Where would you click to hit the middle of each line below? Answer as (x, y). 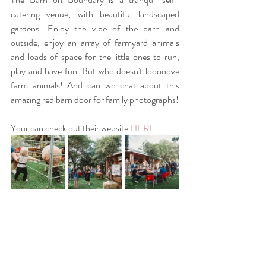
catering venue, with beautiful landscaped (95, 14)
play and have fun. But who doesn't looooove (95, 71)
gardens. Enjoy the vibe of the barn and (95, 28)
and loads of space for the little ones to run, (95, 57)
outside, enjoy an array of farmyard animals (95, 42)
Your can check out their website (69, 128)
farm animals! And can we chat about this (95, 85)
